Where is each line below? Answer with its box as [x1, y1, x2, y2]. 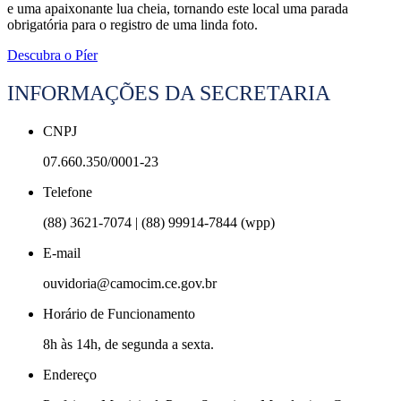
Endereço [43, 366, 97, 382]
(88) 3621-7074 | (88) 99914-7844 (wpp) [43, 214, 275, 230]
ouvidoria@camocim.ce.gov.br [43, 275, 217, 291]
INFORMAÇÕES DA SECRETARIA [7, 81, 330, 105]
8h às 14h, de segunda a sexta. [43, 336, 214, 352]
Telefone [43, 183, 92, 200]
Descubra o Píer [7, 47, 98, 64]
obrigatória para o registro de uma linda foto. [7, 17, 258, 33]
